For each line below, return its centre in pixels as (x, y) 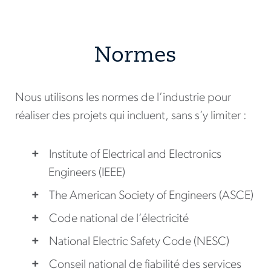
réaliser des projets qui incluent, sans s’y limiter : (131, 116)
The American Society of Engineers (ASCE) (151, 196)
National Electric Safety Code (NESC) (139, 242)
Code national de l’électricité (119, 219)
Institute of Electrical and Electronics (135, 155)
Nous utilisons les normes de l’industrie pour (123, 98)
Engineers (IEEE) (87, 173)
